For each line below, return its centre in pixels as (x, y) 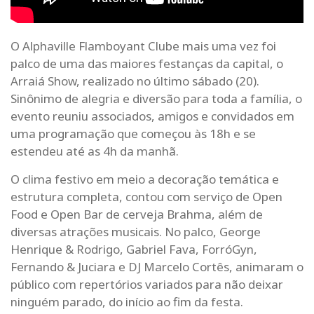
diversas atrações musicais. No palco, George (136, 231)
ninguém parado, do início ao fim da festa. (127, 301)
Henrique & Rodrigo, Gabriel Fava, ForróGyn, (134, 249)
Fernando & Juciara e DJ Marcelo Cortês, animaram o (157, 266)
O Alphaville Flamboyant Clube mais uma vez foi (143, 46)
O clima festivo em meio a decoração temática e (145, 179)
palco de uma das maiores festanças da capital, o (147, 64)
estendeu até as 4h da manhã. (95, 151)
